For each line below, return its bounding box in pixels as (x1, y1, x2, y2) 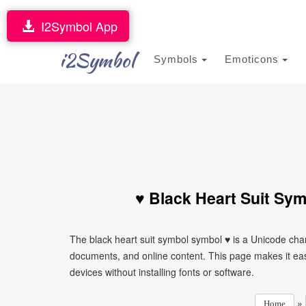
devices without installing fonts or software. (70, 265, 254, 279)
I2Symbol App (34, 17, 117, 35)
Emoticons (225, 53, 282, 65)
